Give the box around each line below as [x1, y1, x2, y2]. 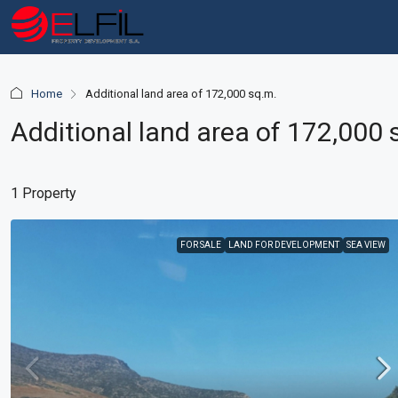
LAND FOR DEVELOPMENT [228, 240, 340, 250]
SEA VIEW [346, 240, 386, 250]
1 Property [11, 185, 76, 202]
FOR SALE [180, 240, 222, 250]
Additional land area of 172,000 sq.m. [85, 87, 276, 100]
